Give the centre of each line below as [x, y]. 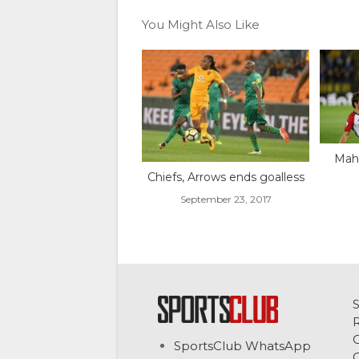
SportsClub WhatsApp [242, 346]
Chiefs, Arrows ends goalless [226, 177]
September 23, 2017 [226, 199]
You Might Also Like [201, 24]
